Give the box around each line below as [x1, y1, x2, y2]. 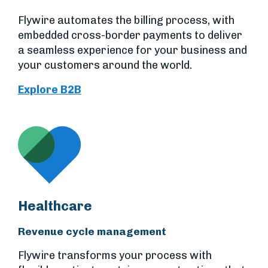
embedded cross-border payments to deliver [18, 28, 242, 42]
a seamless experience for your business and [18, 43, 247, 57]
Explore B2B [18, 83, 81, 96]
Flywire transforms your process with [18, 248, 212, 262]
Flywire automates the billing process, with [18, 13, 234, 27]
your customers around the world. [18, 58, 192, 72]
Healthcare [18, 197, 92, 214]
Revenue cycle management [18, 224, 166, 237]
